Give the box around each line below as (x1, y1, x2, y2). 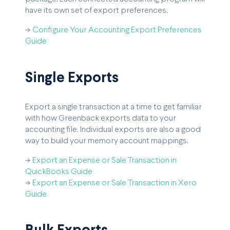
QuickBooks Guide (25, 167, 92, 176)
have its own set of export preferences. (25, 6, 168, 14)
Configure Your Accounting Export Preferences (32, 26, 202, 34)
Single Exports (25, 71, 119, 85)
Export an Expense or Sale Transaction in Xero (32, 179, 197, 187)
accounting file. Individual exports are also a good (25, 125, 201, 133)
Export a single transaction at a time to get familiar (25, 103, 202, 111)
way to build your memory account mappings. (25, 137, 188, 145)
